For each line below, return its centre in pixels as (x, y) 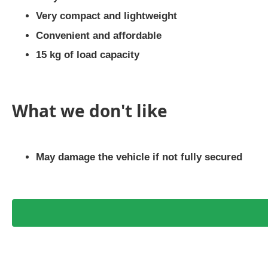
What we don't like (90, 110)
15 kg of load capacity (88, 55)
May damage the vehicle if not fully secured (139, 157)
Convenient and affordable (99, 35)
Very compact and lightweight (106, 16)
